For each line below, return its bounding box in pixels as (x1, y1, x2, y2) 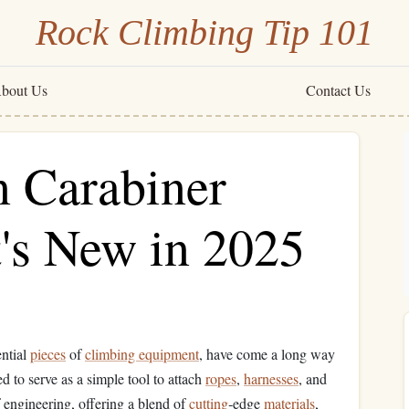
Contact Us (306, 80, 372, 100)
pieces (30, 344, 66, 363)
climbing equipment (85, 344, 199, 363)
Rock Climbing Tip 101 (36, 12, 373, 53)
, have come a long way (199, 344, 335, 363)
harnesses (244, 369, 299, 388)
